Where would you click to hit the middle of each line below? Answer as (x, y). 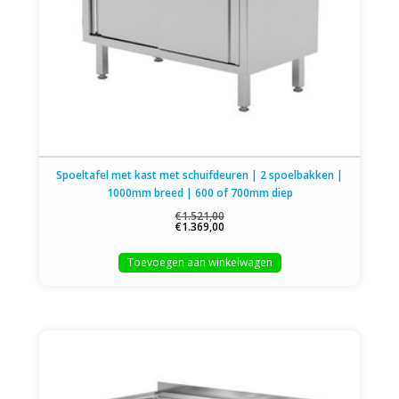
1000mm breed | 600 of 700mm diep (199, 193)
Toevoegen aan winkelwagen (199, 263)
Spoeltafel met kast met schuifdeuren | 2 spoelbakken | (199, 175)
